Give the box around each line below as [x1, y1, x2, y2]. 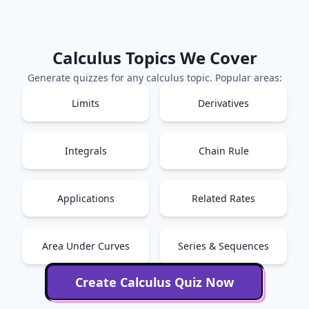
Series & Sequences [178, 239, 269, 252]
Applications [57, 192, 114, 205]
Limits [72, 97, 99, 110]
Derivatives [198, 97, 249, 110]
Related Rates [192, 192, 255, 205]
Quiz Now [171, 273, 234, 290]
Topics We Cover [121, 46, 257, 69]
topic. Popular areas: [183, 71, 282, 84]
